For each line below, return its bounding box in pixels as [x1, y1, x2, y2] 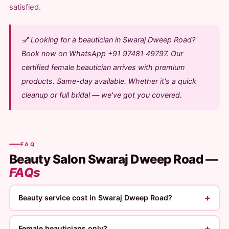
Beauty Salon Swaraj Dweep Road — [9, 151, 218, 167]
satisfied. [9, 3, 41, 12]
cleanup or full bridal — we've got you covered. [21, 90, 182, 99]
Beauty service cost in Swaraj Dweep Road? [18, 193, 173, 202]
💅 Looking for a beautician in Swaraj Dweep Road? [21, 35, 195, 44]
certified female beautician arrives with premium [21, 63, 185, 72]
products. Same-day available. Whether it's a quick [21, 77, 196, 85]
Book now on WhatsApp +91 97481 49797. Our [21, 49, 183, 58]
